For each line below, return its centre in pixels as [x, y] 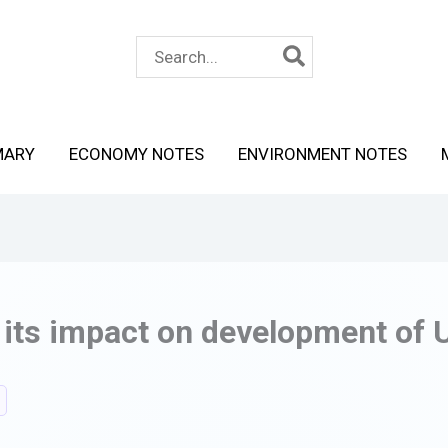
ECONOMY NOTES [136, 153]
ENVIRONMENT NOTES [322, 153]
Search [161, 46]
